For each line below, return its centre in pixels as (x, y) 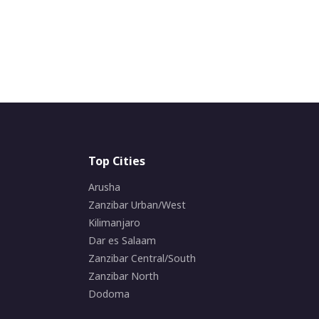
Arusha (104, 187)
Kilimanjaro (114, 223)
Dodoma (109, 294)
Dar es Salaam (122, 240)
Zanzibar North (124, 276)
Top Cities (117, 161)
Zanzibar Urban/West (137, 205)
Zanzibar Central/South (142, 258)
